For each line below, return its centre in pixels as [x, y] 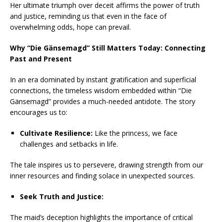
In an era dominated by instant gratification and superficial [103, 80]
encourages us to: [39, 112]
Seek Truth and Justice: [62, 196]
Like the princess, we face [135, 133]
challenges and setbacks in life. [69, 144]
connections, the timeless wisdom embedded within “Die [101, 90]
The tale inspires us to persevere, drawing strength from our [107, 165]
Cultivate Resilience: [56, 133]
